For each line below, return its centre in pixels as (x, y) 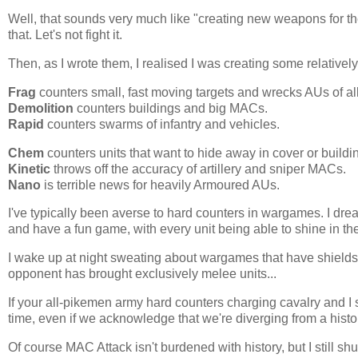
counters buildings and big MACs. (171, 108)
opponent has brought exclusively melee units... (142, 274)
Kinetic (31, 169)
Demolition (41, 108)
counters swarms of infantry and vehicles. (162, 124)
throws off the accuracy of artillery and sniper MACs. (200, 169)
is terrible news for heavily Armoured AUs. (162, 185)
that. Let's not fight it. (65, 35)
